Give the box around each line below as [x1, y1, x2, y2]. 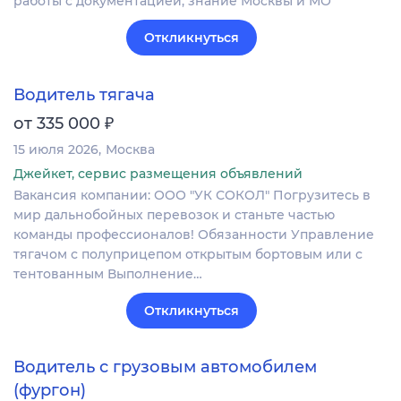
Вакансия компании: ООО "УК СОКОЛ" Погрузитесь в [13, 186, 371, 203]
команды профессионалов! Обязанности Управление [13, 226, 374, 243]
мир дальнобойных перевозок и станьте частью [13, 206, 335, 223]
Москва [106, 141, 155, 158]
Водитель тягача [13, 84, 155, 105]
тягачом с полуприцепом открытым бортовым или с [13, 245, 363, 262]
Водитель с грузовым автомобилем [13, 356, 317, 377]
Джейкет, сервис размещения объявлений [13, 165, 303, 182]
